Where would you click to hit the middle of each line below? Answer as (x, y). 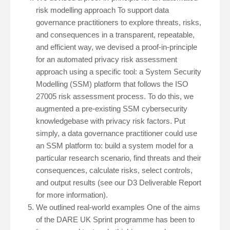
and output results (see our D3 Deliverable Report (119, 183)
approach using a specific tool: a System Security (119, 72)
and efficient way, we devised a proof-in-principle (117, 47)
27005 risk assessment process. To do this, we (115, 97)
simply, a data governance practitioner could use (117, 133)
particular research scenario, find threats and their (119, 158)
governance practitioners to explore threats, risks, (119, 23)
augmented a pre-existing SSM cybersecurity (112, 109)
